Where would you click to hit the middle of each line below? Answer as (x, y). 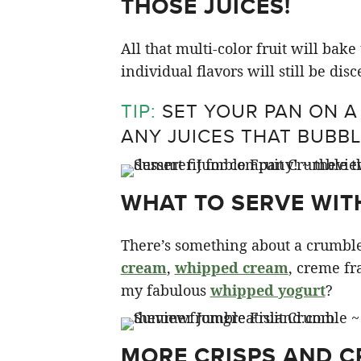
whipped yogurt (268, 290)
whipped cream (231, 268)
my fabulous (165, 290)
